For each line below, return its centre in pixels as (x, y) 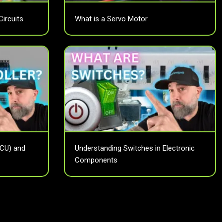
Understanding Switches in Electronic (135, 148)
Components (96, 160)
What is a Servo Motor (111, 19)
